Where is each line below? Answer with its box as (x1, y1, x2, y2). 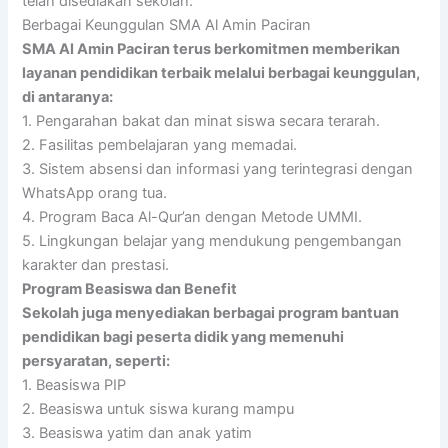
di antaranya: (22, 87, 114, 106)
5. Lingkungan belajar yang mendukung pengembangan (22, 231, 403, 250)
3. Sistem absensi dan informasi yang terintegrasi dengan (22, 159, 414, 178)
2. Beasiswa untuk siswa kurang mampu (22, 399, 295, 418)
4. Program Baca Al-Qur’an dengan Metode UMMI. (22, 207, 363, 226)
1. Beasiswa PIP (22, 375, 127, 394)
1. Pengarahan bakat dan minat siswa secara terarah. (22, 111, 381, 130)
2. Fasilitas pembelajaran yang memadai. (22, 135, 298, 154)
